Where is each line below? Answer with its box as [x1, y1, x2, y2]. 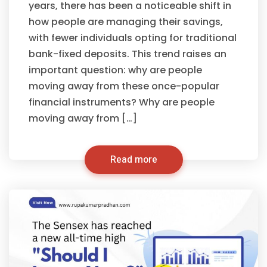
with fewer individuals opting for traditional [29, 31, 237, 45]
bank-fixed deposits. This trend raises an [29, 47, 226, 61]
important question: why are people [29, 63, 202, 77]
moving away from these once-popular [29, 79, 219, 93]
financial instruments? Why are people [29, 95, 215, 109]
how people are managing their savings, [29, 15, 223, 29]
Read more [110, 153, 157, 167]
